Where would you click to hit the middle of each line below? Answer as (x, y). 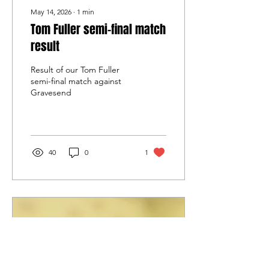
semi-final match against (76, 81)
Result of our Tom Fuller (75, 70)
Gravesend (51, 92)
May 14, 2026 (51, 12)
